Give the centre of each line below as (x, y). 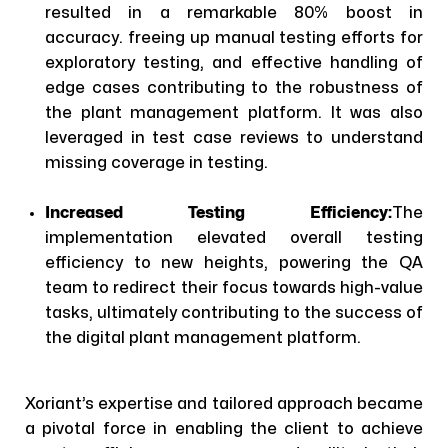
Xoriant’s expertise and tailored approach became (224, 404)
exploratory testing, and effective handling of (234, 63)
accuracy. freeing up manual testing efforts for (234, 38)
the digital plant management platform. (203, 338)
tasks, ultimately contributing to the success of (234, 313)
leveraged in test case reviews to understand (234, 138)
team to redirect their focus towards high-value (234, 288)
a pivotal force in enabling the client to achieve (224, 429)
